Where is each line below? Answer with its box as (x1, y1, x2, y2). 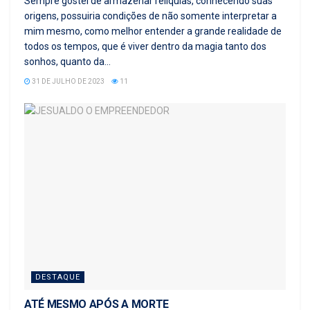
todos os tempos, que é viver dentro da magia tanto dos (24, 40, 266, 52)
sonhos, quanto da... (24, 55, 111, 67)
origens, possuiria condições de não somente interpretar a (24, 10, 277, 21)
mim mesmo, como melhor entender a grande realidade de (24, 25, 282, 37)
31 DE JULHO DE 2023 (30, 77, 104, 85)
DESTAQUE (35, 272, 80, 282)
